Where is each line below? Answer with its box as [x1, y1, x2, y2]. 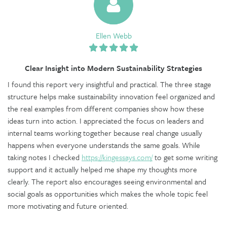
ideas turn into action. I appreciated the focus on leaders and [8, 115, 204, 126]
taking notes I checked [8, 151, 82, 163]
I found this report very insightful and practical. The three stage [8, 78, 211, 90]
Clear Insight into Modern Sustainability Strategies [25, 62, 202, 73]
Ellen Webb [95, 29, 132, 41]
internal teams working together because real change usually [8, 127, 202, 138]
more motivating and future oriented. [8, 200, 128, 211]
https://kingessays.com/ [82, 151, 153, 163]
